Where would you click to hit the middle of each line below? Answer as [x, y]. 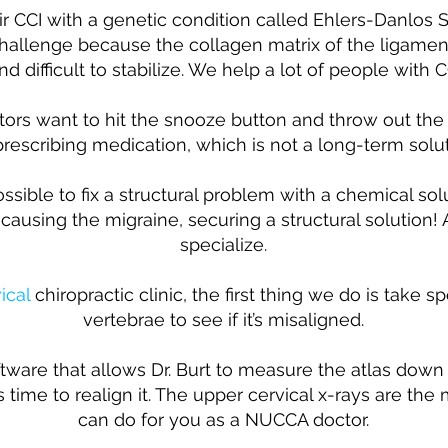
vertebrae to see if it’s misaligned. [223, 319]
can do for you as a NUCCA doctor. [223, 419]
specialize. [223, 244]
